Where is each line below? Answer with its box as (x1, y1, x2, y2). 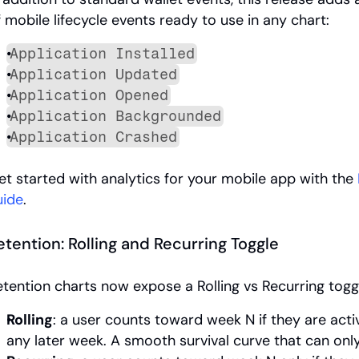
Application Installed (9, 45, 195, 63)
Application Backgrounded (9, 107, 221, 126)
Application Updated (9, 66, 177, 84)
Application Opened (9, 87, 168, 105)
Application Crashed (9, 128, 177, 147)
